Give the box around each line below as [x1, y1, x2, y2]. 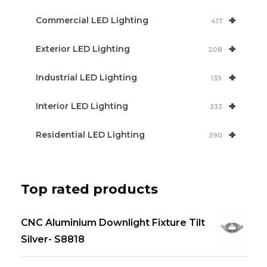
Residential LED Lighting [36, 129, 145, 140]
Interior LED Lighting [36, 101, 128, 111]
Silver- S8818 [21, 234, 85, 245]
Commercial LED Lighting [36, 15, 148, 26]
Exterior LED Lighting [36, 44, 130, 54]
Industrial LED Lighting [36, 72, 137, 83]
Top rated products [21, 181, 158, 197]
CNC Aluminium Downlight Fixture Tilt [21, 217, 205, 228]
